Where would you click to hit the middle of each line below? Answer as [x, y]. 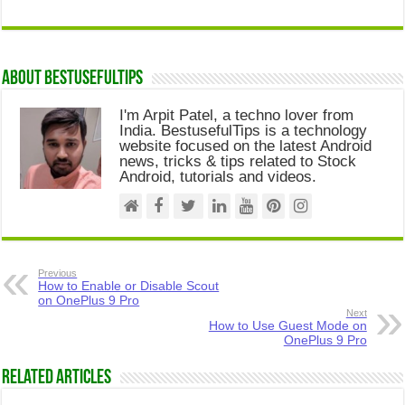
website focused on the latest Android [246, 146]
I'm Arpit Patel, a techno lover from [237, 115]
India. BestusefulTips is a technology [244, 131]
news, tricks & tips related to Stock [238, 161]
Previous [58, 273]
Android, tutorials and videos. [218, 177]
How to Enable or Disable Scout [129, 286]
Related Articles [57, 378]
